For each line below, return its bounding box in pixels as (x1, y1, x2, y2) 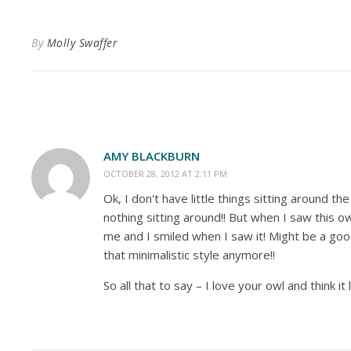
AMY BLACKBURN (103, 148, 200, 164)
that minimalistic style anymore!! (103, 247, 275, 262)
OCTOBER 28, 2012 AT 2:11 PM (103, 168, 227, 179)
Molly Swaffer (46, 35, 118, 50)
